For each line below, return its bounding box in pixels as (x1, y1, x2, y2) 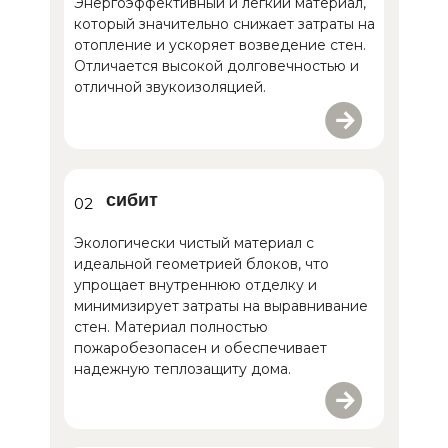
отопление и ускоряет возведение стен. (74, 36, 366, 55)
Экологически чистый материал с (74, 234, 314, 253)
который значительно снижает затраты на (74, 15, 375, 34)
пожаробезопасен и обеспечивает (74, 339, 327, 358)
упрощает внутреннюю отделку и (74, 276, 317, 295)
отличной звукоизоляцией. (74, 78, 266, 97)
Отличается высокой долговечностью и (74, 57, 359, 76)
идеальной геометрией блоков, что (74, 255, 329, 274)
